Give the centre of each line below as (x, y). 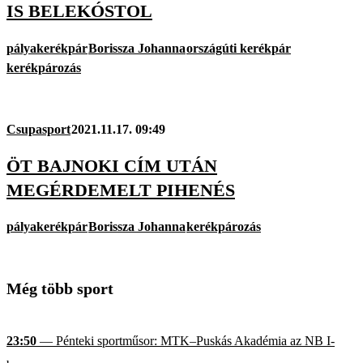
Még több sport (60, 289)
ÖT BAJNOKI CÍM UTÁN (112, 165)
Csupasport (38, 129)
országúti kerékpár (239, 48)
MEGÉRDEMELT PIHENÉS (121, 190)
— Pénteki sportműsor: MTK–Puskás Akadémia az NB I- (186, 341)
